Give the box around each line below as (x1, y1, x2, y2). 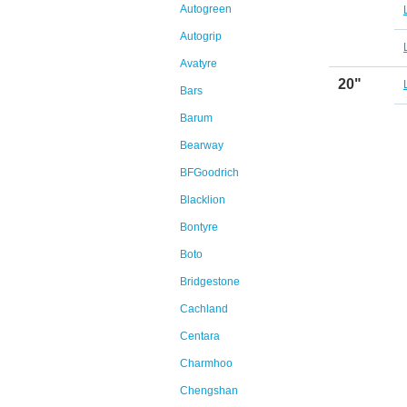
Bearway (180, 139, 223, 152)
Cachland (180, 303, 228, 315)
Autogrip (180, 30, 222, 43)
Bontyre (180, 221, 218, 233)
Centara (180, 330, 220, 342)
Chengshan (180, 384, 238, 397)
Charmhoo (180, 357, 233, 370)
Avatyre (180, 57, 217, 70)
